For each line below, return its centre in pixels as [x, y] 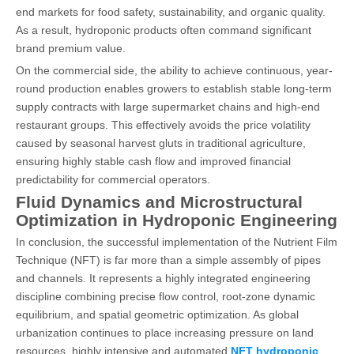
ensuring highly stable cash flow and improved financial [153, 161]
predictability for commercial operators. [113, 179]
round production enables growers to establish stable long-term [174, 88]
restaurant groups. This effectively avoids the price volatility [163, 124]
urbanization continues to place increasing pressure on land [165, 332]
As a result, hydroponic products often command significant [164, 30]
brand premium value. [71, 48]
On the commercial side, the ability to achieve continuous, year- [174, 70]
